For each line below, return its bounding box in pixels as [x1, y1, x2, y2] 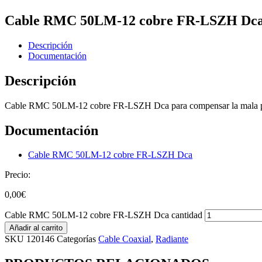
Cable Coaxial [98, 234, 151, 244]
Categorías [57, 234, 96, 244]
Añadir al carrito [9, 223, 63, 233]
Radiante [156, 234, 188, 244]
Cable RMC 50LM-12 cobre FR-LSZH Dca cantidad [5, 210, 202, 220]
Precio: [5, 170, 30, 180]
